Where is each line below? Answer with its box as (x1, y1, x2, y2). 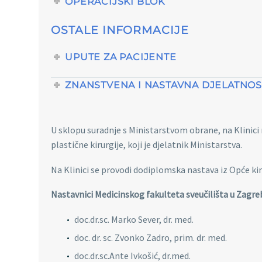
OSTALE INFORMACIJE (51, 23, 189, 37)
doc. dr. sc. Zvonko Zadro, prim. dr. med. (74, 231, 227, 243)
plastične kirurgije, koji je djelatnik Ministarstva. (51, 139, 242, 151)
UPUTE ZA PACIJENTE (65, 51, 177, 63)
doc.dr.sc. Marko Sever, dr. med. (74, 213, 194, 225)
